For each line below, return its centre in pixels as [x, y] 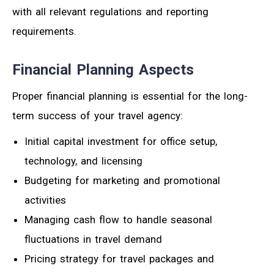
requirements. [44, 31]
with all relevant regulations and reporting [110, 12]
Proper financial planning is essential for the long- [130, 96]
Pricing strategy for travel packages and [119, 259]
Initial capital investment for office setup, [121, 142]
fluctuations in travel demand [93, 239]
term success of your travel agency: [98, 116]
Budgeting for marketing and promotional [122, 181]
